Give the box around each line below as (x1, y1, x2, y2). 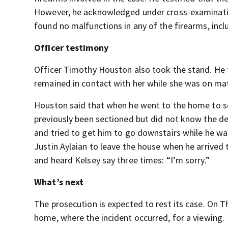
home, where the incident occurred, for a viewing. (34, 212, 225, 223)
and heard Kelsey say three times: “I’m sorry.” (34, 154, 210, 166)
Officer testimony (34, 42, 108, 53)
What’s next (34, 176, 84, 188)
